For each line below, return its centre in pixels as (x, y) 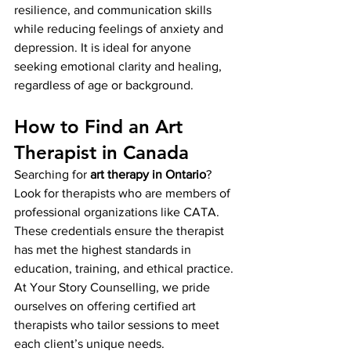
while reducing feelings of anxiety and (120, 29)
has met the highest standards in (104, 250)
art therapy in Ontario (148, 174)
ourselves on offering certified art (107, 306)
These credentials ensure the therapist (121, 231)
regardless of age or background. (104, 85)
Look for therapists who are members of (124, 193)
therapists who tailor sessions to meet (118, 325)
